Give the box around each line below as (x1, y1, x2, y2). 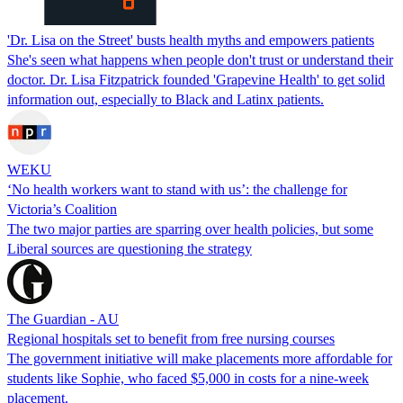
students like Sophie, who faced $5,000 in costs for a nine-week (7, 370, 369, 386)
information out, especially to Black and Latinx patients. (7, 91, 324, 107)
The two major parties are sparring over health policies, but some (7, 220, 373, 237)
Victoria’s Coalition (7, 201, 117, 217)
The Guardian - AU (7, 310, 119, 327)
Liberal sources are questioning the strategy (7, 240, 252, 256)
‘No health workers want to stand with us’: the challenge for (7, 181, 347, 197)
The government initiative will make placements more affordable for (7, 350, 392, 366)
